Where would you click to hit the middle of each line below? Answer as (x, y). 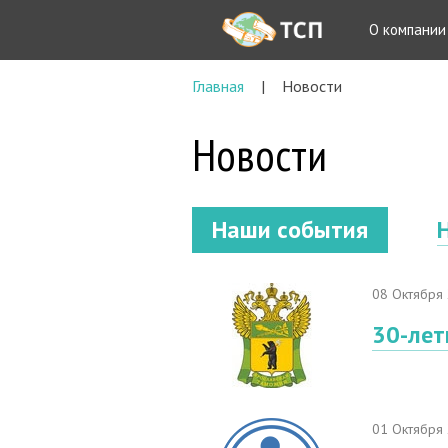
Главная (218, 86)
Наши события (290, 229)
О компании (407, 29)
